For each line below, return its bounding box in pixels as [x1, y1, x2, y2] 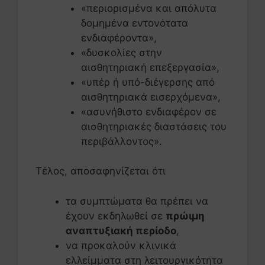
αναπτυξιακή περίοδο [66, 224, 176, 237]
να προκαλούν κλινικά [66, 239, 176, 251]
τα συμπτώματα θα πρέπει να [66, 195, 208, 207]
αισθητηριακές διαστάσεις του [80, 120, 227, 132]
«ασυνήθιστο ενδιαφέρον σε [80, 105, 216, 118]
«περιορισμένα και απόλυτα [80, 2, 216, 14]
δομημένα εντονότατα [80, 17, 188, 29]
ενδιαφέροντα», [80, 31, 157, 44]
